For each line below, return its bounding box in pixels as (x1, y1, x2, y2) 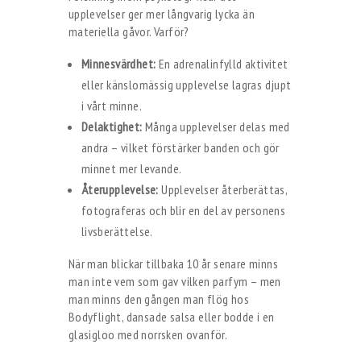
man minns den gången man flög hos (68, 291, 249, 307)
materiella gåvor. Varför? (68, 23, 189, 39)
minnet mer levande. (81, 160, 182, 176)
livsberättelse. (81, 223, 153, 239)
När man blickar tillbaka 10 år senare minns (68, 255, 278, 272)
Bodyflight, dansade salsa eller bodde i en (68, 309, 275, 325)
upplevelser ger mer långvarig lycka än (68, 6, 255, 22)
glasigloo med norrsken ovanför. (68, 326, 228, 342)
